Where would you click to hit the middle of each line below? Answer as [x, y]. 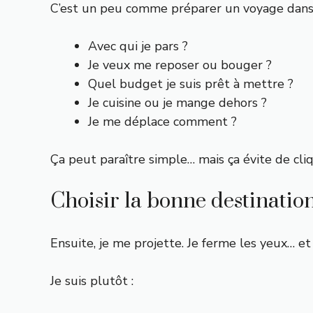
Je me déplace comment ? [162, 122]
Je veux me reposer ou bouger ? [180, 65]
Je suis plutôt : [92, 281]
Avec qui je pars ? [138, 46]
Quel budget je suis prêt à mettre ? [191, 84]
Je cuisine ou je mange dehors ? [177, 103]
